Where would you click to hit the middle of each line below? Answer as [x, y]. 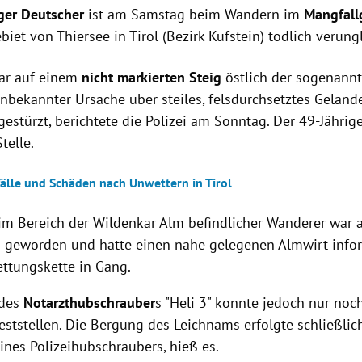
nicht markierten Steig [152, 78]
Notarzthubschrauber [90, 303]
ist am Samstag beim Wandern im [194, 15]
